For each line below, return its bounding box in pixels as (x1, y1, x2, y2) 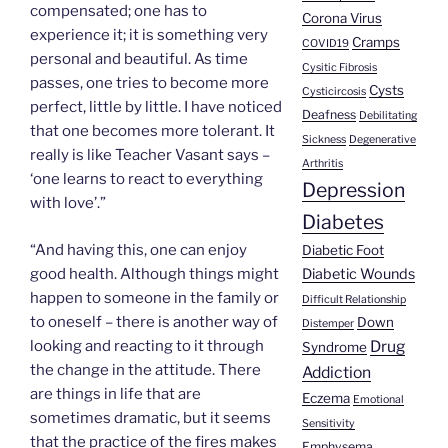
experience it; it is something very (30, 26, 268, 45)
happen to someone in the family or (30, 288, 279, 307)
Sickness (301, 133, 346, 147)
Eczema (301, 390, 350, 407)
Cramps (351, 34, 400, 51)
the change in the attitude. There (30, 360, 261, 379)
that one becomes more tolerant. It (30, 122, 275, 141)
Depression (301, 178, 405, 203)
